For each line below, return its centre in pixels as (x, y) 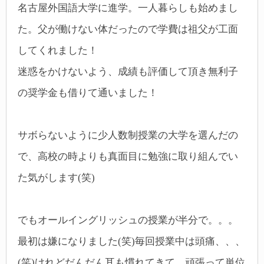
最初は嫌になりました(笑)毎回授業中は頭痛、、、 (131, 242)
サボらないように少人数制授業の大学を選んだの (128, 135)
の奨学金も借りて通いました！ (88, 93)
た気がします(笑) (56, 177)
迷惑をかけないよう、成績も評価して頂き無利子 (128, 71)
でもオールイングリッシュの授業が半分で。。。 (128, 220)
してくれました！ (58, 50)
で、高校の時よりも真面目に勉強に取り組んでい (128, 156)
